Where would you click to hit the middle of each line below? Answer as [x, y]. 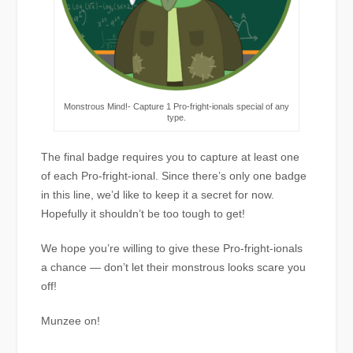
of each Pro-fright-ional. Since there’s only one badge [174, 175]
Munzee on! [71, 320]
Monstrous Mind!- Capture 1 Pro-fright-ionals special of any [176, 106]
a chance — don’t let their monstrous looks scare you [174, 267]
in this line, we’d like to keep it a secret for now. [158, 194]
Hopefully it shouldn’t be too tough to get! [143, 213]
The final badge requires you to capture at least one [171, 156]
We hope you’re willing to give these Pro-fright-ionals [172, 248]
